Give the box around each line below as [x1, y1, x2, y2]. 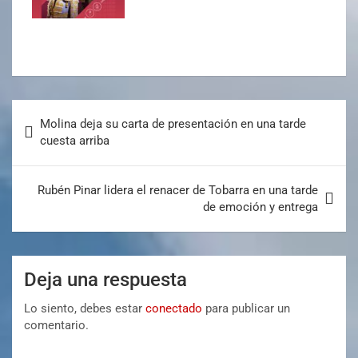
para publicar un [202, 300, 290, 316]
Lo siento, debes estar [24, 300, 145, 316]
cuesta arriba [40, 133, 109, 148]
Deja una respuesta [24, 268, 187, 291]
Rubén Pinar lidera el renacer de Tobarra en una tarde [38, 182, 318, 197]
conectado [145, 300, 202, 316]
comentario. [24, 317, 89, 332]
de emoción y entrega [203, 199, 318, 214]
